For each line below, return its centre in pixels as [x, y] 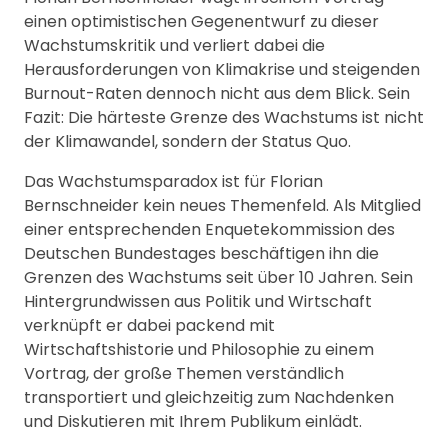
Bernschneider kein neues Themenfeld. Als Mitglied [222, 205]
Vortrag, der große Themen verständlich [184, 373]
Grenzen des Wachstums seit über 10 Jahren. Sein [218, 277]
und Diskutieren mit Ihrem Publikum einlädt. [193, 421]
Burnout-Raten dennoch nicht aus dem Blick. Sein [217, 93]
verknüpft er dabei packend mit [149, 325]
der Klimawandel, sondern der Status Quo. [187, 141]
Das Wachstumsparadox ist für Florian [173, 181]
